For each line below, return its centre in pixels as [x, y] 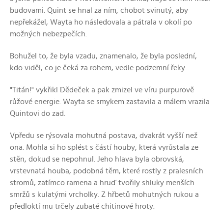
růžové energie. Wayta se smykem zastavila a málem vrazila [110, 102]
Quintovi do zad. [38, 113]
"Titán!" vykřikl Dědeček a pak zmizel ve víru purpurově [102, 90]
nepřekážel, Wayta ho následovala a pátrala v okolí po [101, 22]
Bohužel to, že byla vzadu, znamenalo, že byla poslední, [103, 56]
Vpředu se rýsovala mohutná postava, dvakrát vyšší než [104, 136]
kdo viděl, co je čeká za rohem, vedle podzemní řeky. [98, 68]
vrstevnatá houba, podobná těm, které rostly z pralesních [107, 171]
